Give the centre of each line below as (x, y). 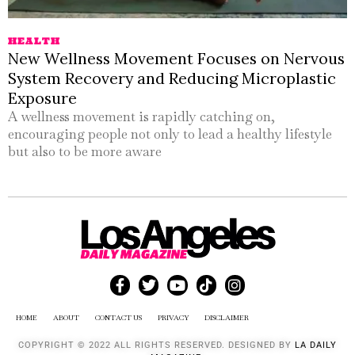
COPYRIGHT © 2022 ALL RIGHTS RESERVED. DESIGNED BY (157, 345)
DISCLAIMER (227, 317)
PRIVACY (173, 317)
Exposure (42, 98)
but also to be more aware (85, 152)
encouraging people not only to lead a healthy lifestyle (170, 134)
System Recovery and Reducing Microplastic (172, 78)
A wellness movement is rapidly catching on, (141, 117)
